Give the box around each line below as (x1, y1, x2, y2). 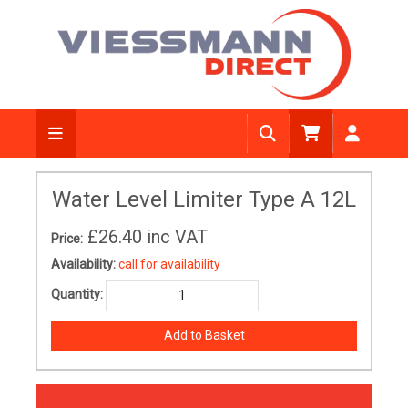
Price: (51, 231, 83, 246)
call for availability (118, 257, 220, 271)
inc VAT (147, 226, 208, 248)
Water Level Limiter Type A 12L (52, 187, 356, 212)
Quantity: (51, 287, 103, 302)
